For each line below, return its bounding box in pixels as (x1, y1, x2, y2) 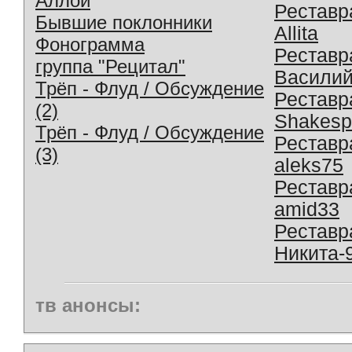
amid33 (274, 198, 339, 220)
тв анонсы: (35, 294, 141, 316)
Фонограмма (35, 33, 145, 55)
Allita (274, 22, 318, 44)
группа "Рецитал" (35, 55, 185, 77)
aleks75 (274, 154, 343, 176)
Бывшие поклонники (35, 11, 212, 33)
